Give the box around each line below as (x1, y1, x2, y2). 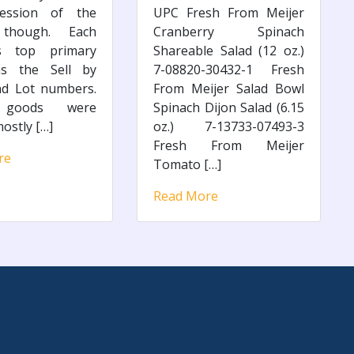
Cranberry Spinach (153, 22, 304, 40)
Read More (153, 186, 219, 205)
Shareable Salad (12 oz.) (153, 41, 304, 59)
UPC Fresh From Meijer (153, 3, 304, 21)
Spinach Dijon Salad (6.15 (153, 98, 304, 116)
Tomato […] (153, 155, 222, 173)
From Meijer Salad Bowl (153, 79, 304, 97)
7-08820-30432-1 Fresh (153, 60, 304, 78)
